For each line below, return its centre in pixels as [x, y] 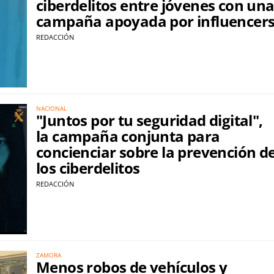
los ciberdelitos [88, 168]
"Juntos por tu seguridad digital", [150, 120]
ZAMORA [49, 255]
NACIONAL [51, 108]
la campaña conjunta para [128, 136]
